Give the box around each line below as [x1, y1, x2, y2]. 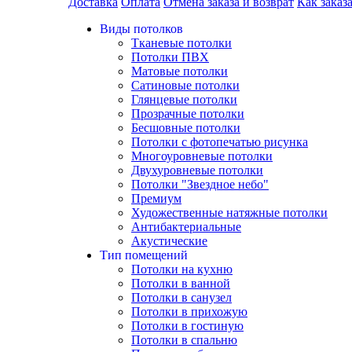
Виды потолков [100, 22, 183, 35]
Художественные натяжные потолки [131, 206, 328, 219]
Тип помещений [100, 248, 188, 262]
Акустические [131, 234, 207, 247]
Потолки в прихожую [131, 305, 247, 318]
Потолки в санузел [131, 291, 232, 304]
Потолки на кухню [131, 262, 233, 276]
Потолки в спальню [131, 333, 237, 346]
